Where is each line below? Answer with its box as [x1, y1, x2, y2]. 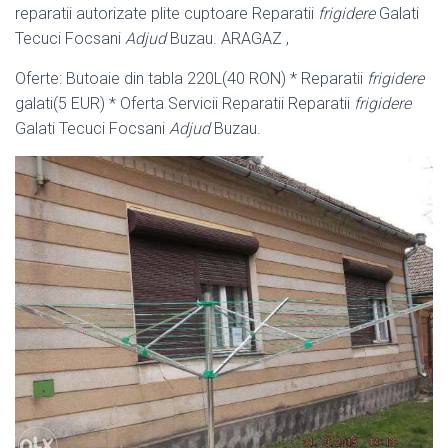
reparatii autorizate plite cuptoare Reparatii [15, 3, 318, 23]
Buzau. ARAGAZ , [166, 28, 289, 48]
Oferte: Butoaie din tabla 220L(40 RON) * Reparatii [15, 68, 367, 88]
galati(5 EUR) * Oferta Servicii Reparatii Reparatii [15, 93, 354, 113]
